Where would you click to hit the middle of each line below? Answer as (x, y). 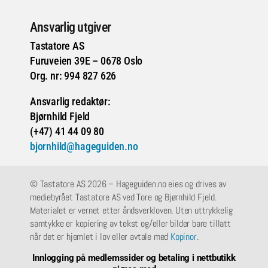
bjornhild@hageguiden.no (84, 147)
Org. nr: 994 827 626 (73, 76)
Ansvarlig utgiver (70, 28)
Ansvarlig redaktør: (70, 102)
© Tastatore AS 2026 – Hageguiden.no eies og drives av (128, 184)
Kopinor (184, 237)
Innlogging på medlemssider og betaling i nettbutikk (134, 258)
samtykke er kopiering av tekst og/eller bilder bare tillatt (130, 224)
